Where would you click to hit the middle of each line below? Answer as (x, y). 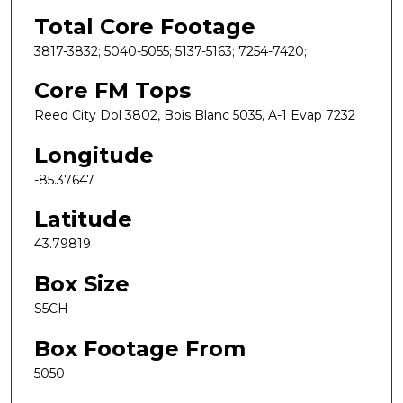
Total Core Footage (145, 26)
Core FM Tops (112, 91)
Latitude (83, 219)
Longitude (94, 155)
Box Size (82, 284)
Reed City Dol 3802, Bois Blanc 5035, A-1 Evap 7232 (195, 116)
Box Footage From (140, 348)
